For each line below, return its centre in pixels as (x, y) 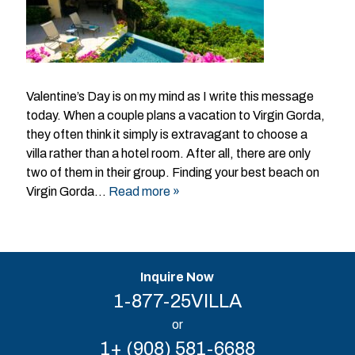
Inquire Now (177, 277)
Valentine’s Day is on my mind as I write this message (170, 97)
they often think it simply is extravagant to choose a (166, 135)
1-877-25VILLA (177, 302)
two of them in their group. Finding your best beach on (172, 173)
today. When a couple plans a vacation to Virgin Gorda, (175, 116)
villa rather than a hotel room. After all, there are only (168, 154)
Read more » (144, 192)
